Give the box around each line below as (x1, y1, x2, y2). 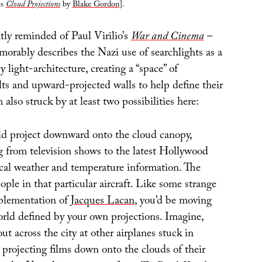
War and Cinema (130, 28, 204, 47)
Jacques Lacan (70, 192, 135, 211)
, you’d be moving (134, 192, 212, 211)
